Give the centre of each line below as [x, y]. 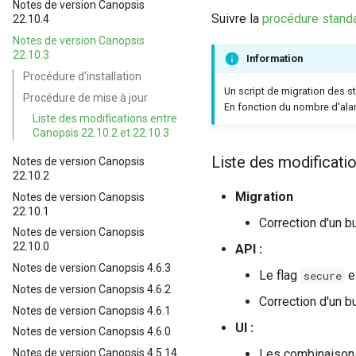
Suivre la [237, 19]
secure [323, 275]
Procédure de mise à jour [85, 97]
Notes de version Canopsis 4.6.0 [92, 332]
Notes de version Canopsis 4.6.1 [92, 310]
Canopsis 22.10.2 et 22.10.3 [101, 133]
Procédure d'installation [82, 76]
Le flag [280, 275]
